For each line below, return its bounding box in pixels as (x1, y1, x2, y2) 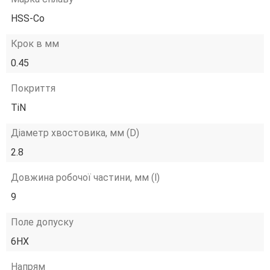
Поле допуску (11, 216, 74, 228)
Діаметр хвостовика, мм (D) (11, 127, 139, 139)
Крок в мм (11, 38, 59, 49)
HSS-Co (11, 13, 45, 24)
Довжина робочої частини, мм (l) (11, 172, 160, 183)
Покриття (11, 83, 55, 94)
